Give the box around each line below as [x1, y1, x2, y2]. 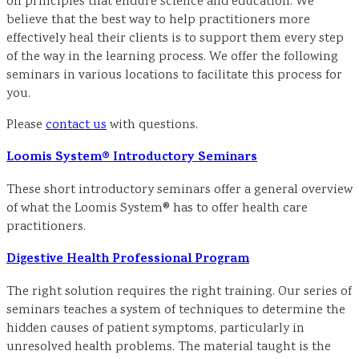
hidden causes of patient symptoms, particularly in [6, 319, 305, 338]
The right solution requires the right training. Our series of [6, 282, 352, 301]
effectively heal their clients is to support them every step [6, 29, 344, 48]
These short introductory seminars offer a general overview [6, 180, 353, 200]
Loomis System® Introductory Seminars [6, 147, 257, 168]
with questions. [107, 115, 198, 135]
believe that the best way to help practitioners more [6, 10, 310, 30]
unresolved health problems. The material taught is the [6, 337, 331, 357]
